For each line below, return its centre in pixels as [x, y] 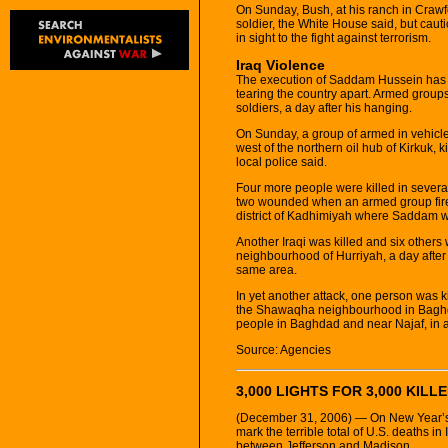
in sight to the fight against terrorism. [333, 37]
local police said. [281, 161]
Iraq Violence [280, 64]
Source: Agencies [283, 349]
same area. [266, 269]
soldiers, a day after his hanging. [324, 107]
